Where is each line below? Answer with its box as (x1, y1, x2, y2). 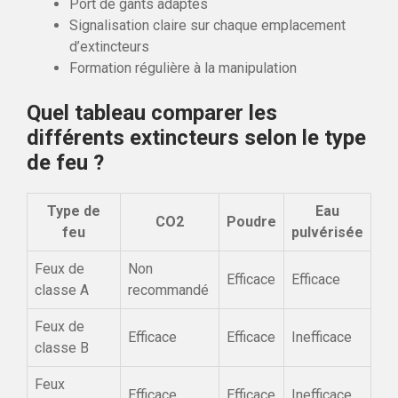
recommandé (128, 281, 209, 298)
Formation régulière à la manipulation (69, 59, 297, 76)
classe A (35, 281, 89, 298)
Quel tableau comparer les (27, 99, 277, 125)
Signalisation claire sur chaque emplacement (69, 16, 346, 34)
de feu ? (27, 149, 104, 175)
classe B (35, 338, 89, 356)
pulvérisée (291, 223, 363, 241)
